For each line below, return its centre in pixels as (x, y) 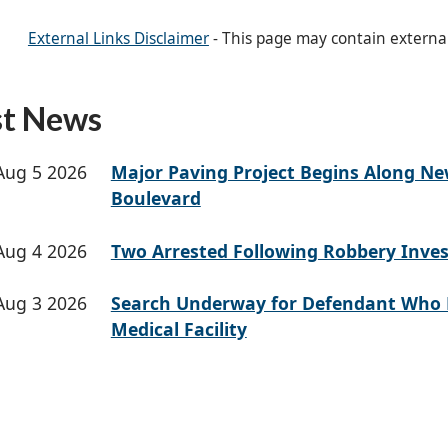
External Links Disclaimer (118, 39)
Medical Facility (178, 329)
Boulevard (155, 198)
